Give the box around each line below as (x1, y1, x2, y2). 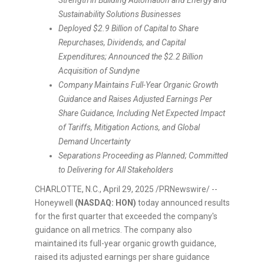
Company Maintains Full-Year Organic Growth (58, 80, 218, 90)
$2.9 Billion (93, 24, 133, 34)
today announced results (136, 198, 230, 208)
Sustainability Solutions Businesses (58, 9, 181, 19)
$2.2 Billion (164, 52, 203, 62)
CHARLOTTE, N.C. (35, 184, 100, 194)
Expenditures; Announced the (58, 52, 164, 62)
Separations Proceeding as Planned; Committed (58, 151, 228, 161)
